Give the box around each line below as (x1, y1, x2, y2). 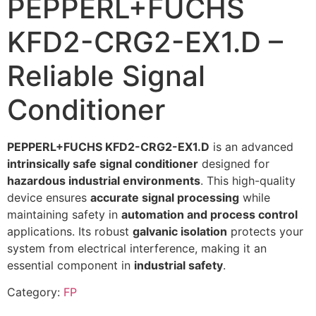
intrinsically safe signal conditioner (7, 156, 198, 171)
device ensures (7, 190, 90, 205)
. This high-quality (200, 173, 296, 188)
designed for (198, 156, 269, 171)
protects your (227, 224, 303, 238)
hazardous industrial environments (7, 173, 200, 188)
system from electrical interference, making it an (7, 241, 267, 255)
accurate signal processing (90, 190, 239, 205)
